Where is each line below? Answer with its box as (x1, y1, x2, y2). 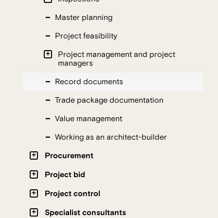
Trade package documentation (55, 95, 163, 105)
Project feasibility (55, 31, 117, 41)
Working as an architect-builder (55, 132, 167, 142)
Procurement (45, 150, 93, 161)
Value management (55, 113, 122, 124)
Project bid (45, 169, 85, 180)
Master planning (55, 12, 112, 22)
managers (58, 58, 93, 68)
